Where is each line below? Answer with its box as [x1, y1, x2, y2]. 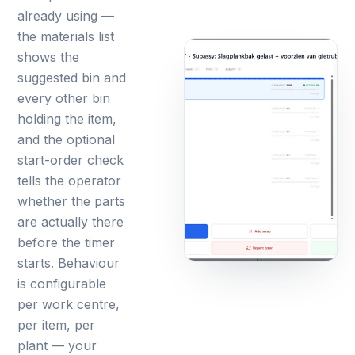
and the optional [17, 132, 116, 148]
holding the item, [17, 111, 117, 128]
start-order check [17, 152, 124, 169]
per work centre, [17, 296, 120, 313]
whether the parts [17, 193, 126, 210]
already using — [17, 8, 115, 25]
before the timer [17, 235, 116, 251]
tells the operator [17, 173, 122, 189]
